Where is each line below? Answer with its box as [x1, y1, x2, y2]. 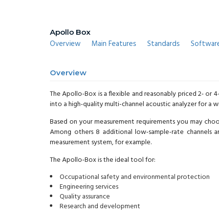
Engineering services [60, 181, 118, 193]
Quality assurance [60, 191, 110, 203]
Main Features [91, 38, 136, 50]
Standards [147, 38, 180, 50]
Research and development [60, 201, 140, 213]
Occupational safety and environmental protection [60, 172, 210, 183]
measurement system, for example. [50, 137, 152, 149]
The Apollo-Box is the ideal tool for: [50, 154, 155, 166]
